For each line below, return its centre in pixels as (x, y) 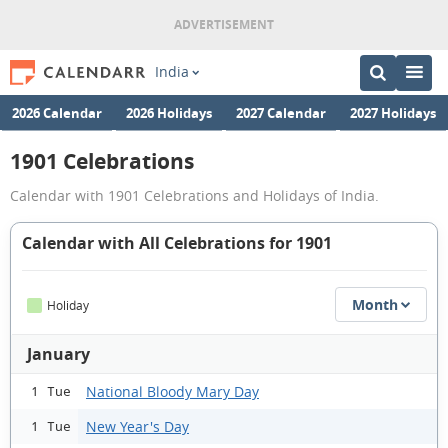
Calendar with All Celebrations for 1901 (177, 243)
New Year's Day (137, 426)
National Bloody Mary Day (172, 391)
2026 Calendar (57, 112)
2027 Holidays (393, 112)
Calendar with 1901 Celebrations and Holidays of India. (194, 195)
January (58, 354)
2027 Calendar (281, 112)
